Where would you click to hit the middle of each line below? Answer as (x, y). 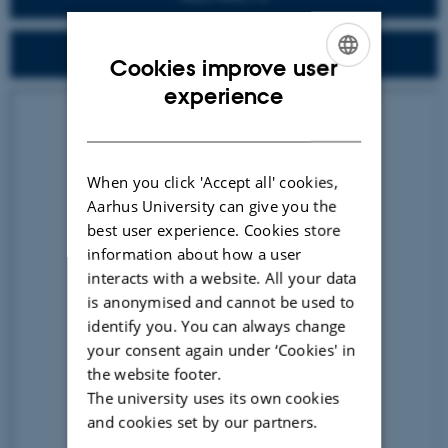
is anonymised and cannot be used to (221, 301)
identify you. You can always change (216, 325)
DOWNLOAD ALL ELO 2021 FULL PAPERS (224, 54)
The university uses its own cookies (213, 397)
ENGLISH (331, 85)
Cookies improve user (224, 68)
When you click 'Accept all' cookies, (213, 181)
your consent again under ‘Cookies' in (221, 349)
